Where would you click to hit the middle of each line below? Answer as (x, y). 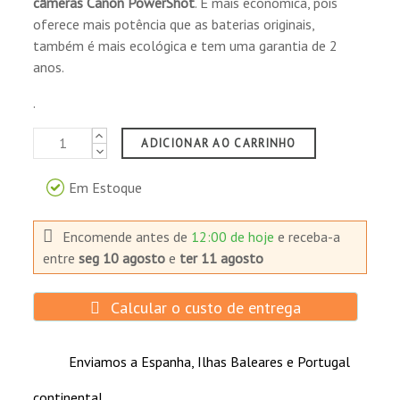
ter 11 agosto (222, 258)
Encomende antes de (127, 236)
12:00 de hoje (235, 236)
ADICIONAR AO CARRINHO (219, 143)
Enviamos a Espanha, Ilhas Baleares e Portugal (210, 361)
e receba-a (309, 236)
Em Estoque (106, 187)
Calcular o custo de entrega (203, 307)
